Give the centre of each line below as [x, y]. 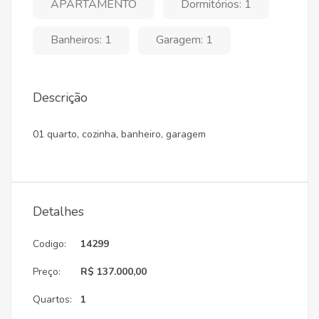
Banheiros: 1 [81, 40]
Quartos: [52, 299]
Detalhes [58, 211]
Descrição [60, 98]
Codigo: [49, 244]
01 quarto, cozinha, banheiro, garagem [119, 134]
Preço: [47, 272]
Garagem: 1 [184, 40]
